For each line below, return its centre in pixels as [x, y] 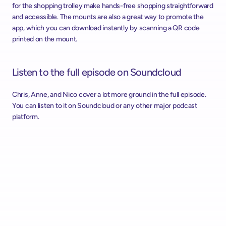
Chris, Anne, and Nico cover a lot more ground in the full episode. [109, 95]
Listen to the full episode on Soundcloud [98, 72]
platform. [26, 117]
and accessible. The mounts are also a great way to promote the [108, 17]
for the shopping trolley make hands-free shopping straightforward [113, 6]
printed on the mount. [45, 39]
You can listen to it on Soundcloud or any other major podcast [105, 106]
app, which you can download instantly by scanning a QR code [106, 28]
